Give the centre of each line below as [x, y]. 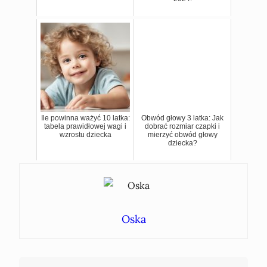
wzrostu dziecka [85, 134]
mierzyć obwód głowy [182, 134]
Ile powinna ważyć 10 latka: [85, 118]
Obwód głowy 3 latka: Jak [182, 118]
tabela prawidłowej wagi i [85, 126]
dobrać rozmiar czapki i [182, 126]
